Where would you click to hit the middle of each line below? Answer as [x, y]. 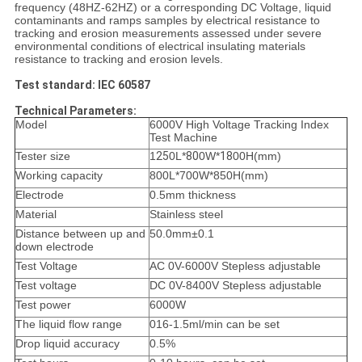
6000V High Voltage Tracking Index [239, 125]
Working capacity [59, 176]
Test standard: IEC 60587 [82, 85]
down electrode [54, 247]
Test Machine [183, 138]
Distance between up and [80, 234]
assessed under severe [261, 34]
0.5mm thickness [192, 195]
